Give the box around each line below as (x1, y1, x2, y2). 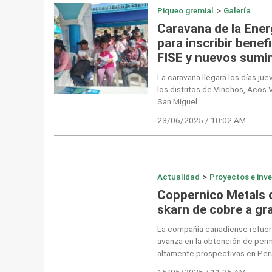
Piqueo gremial (157, 5, 214, 16)
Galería (223, 5, 251, 16)
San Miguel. (157, 97, 199, 107)
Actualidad (157, 172, 200, 182)
